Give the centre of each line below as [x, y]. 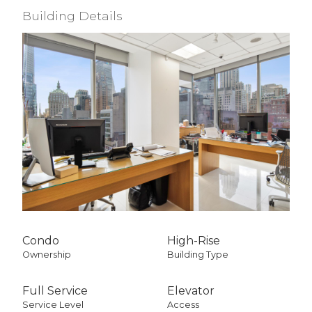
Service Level [53, 304]
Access [183, 304]
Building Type [198, 254]
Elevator [191, 290]
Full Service [55, 290]
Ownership [47, 254]
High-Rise [194, 240]
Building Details [72, 15]
